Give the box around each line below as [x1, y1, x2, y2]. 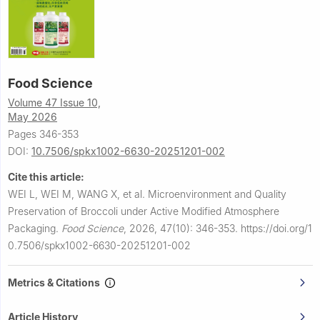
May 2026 [8, 110, 57, 123]
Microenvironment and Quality [148, 187, 286, 200]
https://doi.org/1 [241, 221, 312, 234]
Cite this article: [8, 170, 84, 183]
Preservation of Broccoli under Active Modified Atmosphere [8, 204, 279, 217]
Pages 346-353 [8, 127, 79, 140]
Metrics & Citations [8, 276, 104, 289]
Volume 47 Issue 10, [8, 96, 101, 109]
